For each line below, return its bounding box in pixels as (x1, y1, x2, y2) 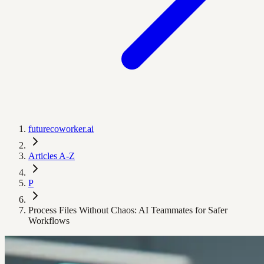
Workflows (28, 216, 70, 226)
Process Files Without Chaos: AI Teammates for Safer (28, 205, 227, 215)
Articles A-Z (28, 151, 75, 161)
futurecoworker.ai (28, 124, 94, 134)
